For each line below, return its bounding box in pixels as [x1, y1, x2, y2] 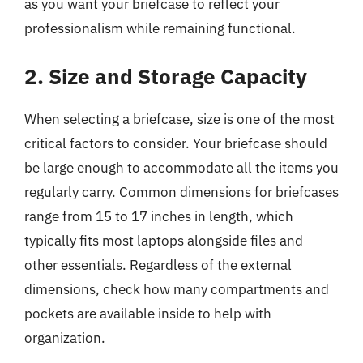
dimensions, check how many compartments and [24, 280, 329, 298]
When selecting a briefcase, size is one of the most [24, 109, 335, 128]
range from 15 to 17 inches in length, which [24, 207, 293, 225]
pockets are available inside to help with [24, 304, 271, 322]
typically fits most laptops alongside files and [24, 231, 303, 250]
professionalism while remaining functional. [24, 19, 296, 37]
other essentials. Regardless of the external [24, 255, 292, 274]
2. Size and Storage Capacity [24, 62, 307, 90]
